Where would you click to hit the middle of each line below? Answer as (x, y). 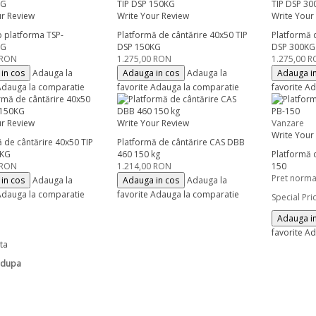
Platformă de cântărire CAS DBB (181, 142)
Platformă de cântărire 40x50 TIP (182, 35)
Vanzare (288, 123)
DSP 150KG (139, 47)
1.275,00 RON (144, 59)
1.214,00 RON (144, 166)
